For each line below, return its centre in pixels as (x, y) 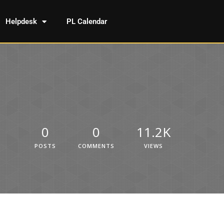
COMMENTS (96, 145)
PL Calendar (86, 21)
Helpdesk (21, 21)
